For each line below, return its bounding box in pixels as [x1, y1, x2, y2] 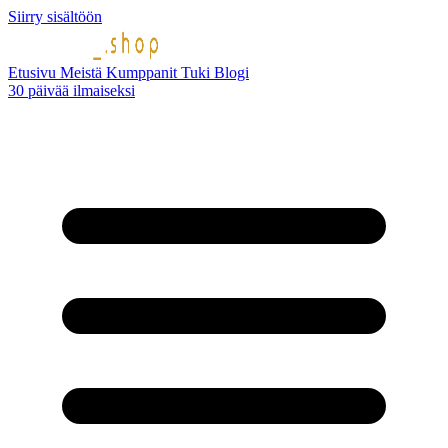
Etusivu [8, 64, 60, 81]
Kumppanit [106, 64, 181, 81]
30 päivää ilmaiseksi [8, 82, 135, 99]
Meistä [60, 64, 106, 81]
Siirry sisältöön [8, 8, 102, 25]
